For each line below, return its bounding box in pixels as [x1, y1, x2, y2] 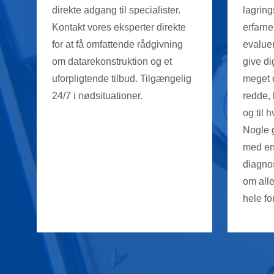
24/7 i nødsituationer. [51, 90, 143, 101]
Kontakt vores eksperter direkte [51, 21, 186, 32]
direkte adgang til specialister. [51, 4, 180, 15]
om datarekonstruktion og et [51, 56, 172, 67]
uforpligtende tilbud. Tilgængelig [51, 73, 191, 84]
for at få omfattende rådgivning [51, 39, 183, 50]
